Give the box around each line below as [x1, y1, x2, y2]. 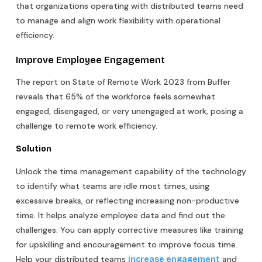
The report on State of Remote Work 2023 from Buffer [16, 76, 230, 87]
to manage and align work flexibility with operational [16, 15, 220, 26]
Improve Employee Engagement [16, 54, 165, 65]
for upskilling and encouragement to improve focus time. [16, 239, 237, 250]
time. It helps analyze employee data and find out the [16, 209, 225, 220]
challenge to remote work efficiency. [16, 120, 164, 131]
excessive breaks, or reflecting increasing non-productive [16, 195, 239, 206]
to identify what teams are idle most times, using [16, 180, 209, 191]
